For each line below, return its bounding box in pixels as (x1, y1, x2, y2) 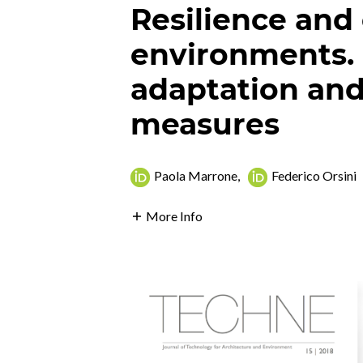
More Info (146, 208, 203, 224)
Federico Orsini (271, 168, 357, 184)
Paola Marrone (154, 168, 238, 184)
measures (130, 106, 280, 143)
